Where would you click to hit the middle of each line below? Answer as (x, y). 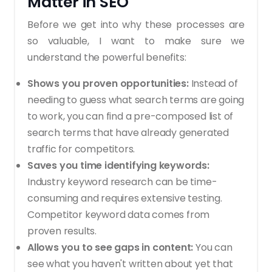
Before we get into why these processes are (136, 24)
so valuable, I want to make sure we (136, 41)
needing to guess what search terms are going (136, 100)
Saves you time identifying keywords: (118, 165)
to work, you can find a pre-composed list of (131, 116)
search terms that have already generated (128, 132)
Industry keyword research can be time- (122, 182)
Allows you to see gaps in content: (111, 247)
